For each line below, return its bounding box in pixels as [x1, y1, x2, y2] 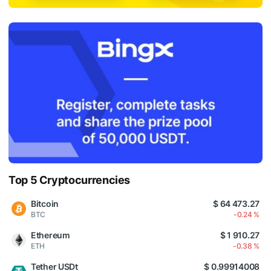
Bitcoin [31, 198, 59, 209]
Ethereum [31, 229, 70, 240]
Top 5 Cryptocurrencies [8, 173, 131, 186]
